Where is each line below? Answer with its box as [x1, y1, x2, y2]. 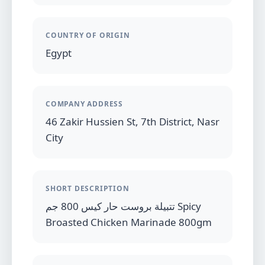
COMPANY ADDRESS [46, 98, 123, 109]
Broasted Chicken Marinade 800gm [46, 215, 212, 229]
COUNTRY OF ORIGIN [46, 30, 130, 40]
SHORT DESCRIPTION [46, 183, 130, 193]
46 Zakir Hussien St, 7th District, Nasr [46, 114, 219, 128]
